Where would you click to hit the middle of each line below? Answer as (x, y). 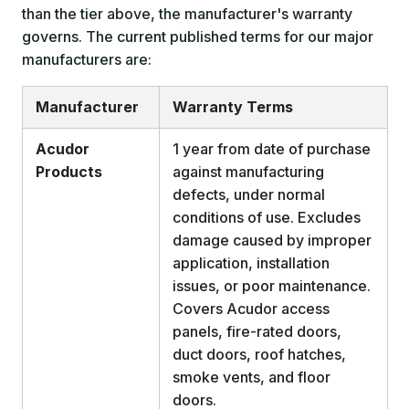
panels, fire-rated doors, (257, 332)
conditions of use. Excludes (266, 218)
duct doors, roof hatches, (259, 355)
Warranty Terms (232, 107)
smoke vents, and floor (251, 378)
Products (68, 172)
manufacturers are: (86, 60)
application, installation (251, 263)
